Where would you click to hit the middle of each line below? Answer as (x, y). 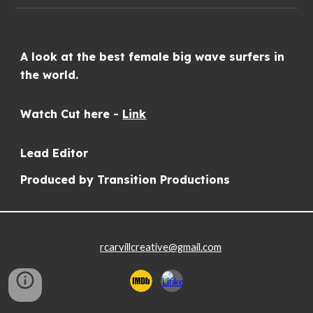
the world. (50, 75)
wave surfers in (240, 57)
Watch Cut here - (72, 114)
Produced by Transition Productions (125, 180)
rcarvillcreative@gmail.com (161, 247)
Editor (71, 153)
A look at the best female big (108, 57)
